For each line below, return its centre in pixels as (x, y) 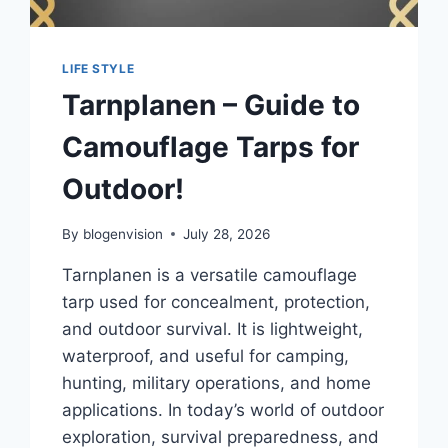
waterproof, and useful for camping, (206, 355)
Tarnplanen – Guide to (211, 105)
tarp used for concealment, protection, (216, 301)
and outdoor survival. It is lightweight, (213, 328)
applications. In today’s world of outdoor (223, 409)
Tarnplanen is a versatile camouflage (210, 274)
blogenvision (122, 233)
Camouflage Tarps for (211, 147)
